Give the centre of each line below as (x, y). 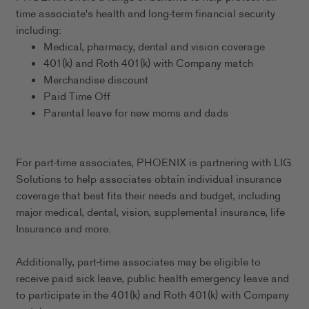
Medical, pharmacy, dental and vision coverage (154, 48)
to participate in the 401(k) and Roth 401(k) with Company (152, 296)
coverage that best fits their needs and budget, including (148, 197)
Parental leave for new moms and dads (136, 114)
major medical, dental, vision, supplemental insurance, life (150, 213)
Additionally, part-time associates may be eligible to (138, 263)
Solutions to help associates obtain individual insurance (148, 180)
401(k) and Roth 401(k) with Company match (148, 64)
